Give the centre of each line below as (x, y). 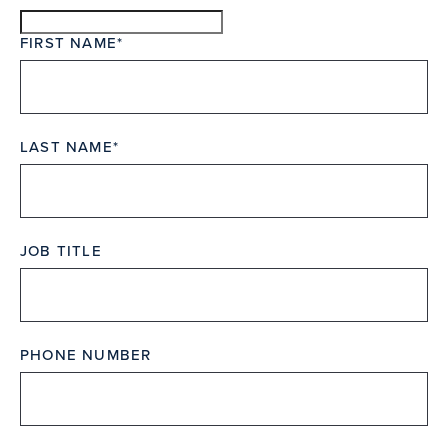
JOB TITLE (61, 251)
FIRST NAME (68, 43)
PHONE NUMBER (86, 355)
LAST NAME (66, 147)
